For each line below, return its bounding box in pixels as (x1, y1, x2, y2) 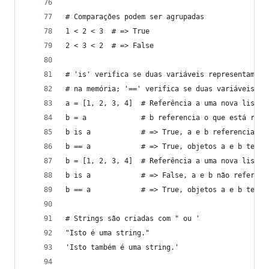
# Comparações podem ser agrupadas (65, 13, 204, 21)
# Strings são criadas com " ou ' (65, 214, 200, 223)
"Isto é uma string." (65, 229, 150, 237)
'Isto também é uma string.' (65, 243, 179, 252)
